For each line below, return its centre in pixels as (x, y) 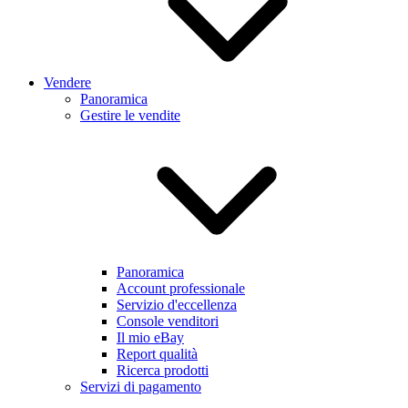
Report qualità (157, 354)
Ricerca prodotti (163, 371)
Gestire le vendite (130, 116)
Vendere (67, 83)
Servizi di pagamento (141, 387)
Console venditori (168, 321)
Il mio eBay (150, 338)
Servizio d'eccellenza (177, 305)
